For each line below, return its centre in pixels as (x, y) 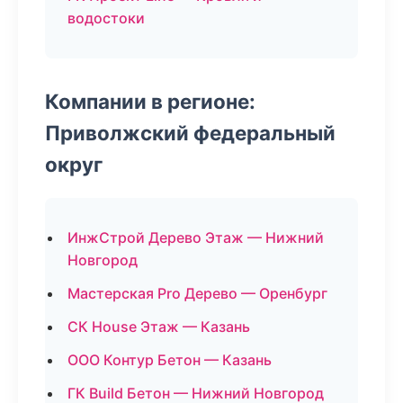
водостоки (106, 18)
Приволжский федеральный (190, 133)
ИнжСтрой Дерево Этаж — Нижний (196, 237)
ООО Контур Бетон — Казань (170, 360)
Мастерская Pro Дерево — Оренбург (197, 293)
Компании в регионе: (150, 101)
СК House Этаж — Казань (159, 327)
